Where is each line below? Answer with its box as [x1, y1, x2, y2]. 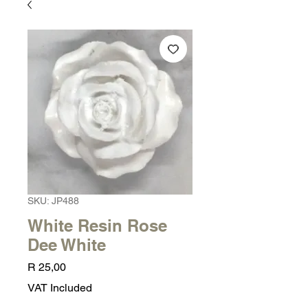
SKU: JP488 [27, 195, 79, 206]
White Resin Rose [27, 216, 167, 235]
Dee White [27, 235, 106, 254]
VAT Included [27, 281, 92, 294]
